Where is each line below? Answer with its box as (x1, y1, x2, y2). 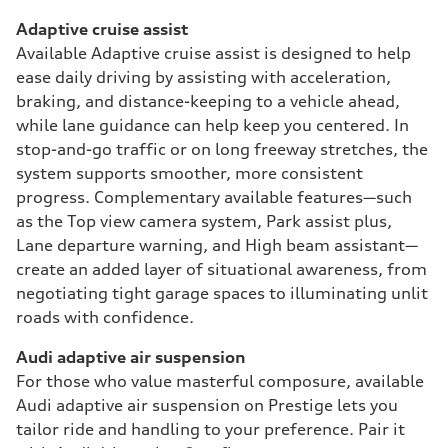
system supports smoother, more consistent (16, 163, 363, 183)
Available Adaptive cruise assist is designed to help (16, 43, 411, 63)
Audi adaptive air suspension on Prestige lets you (16, 395, 398, 415)
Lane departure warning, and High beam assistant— (16, 235, 418, 255)
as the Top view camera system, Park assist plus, (16, 211, 392, 231)
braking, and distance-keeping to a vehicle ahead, (16, 91, 400, 111)
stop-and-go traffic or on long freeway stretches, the (16, 139, 428, 159)
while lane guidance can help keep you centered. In (16, 115, 409, 135)
